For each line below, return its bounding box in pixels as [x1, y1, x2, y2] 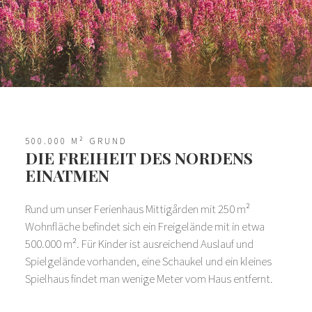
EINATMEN [25, 164, 109, 186]
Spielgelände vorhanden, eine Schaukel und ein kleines [25, 253, 272, 269]
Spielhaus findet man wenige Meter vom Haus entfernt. [25, 270, 273, 286]
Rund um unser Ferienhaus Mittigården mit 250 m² [25, 201, 250, 217]
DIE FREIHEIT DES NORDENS [25, 146, 253, 169]
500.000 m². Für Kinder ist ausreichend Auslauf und [25, 235, 253, 251]
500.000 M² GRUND [25, 134, 127, 147]
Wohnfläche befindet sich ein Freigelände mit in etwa [25, 218, 265, 234]
